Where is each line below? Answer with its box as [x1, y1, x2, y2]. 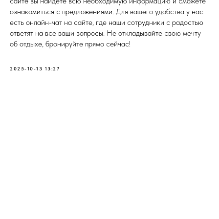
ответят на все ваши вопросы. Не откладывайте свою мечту [10, 28, 201, 38]
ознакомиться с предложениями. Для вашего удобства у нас [10, 7, 203, 16]
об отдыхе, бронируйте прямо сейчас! [10, 39, 131, 48]
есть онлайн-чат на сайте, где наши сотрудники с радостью [10, 18, 203, 27]
